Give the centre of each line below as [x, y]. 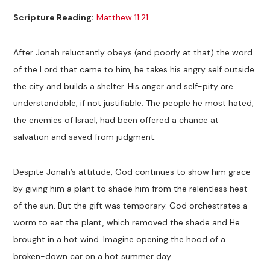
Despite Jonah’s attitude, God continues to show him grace [132, 172]
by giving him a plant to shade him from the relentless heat [131, 189]
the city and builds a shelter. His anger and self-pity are [124, 86]
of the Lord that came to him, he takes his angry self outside [134, 70]
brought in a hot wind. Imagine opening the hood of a [120, 240]
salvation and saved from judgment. [85, 137]
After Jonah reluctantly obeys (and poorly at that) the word [133, 53]
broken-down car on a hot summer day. [93, 256]
